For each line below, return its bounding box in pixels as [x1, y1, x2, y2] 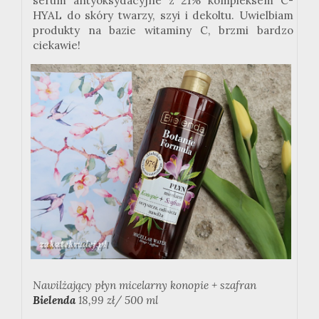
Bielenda [33, 293, 75, 308]
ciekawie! [33, 38, 80, 53]
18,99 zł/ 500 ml [75, 293, 158, 308]
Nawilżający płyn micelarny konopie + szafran [33, 278, 256, 293]
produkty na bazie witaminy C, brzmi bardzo [33, 23, 293, 38]
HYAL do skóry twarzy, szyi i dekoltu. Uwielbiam [33, 9, 293, 23]
